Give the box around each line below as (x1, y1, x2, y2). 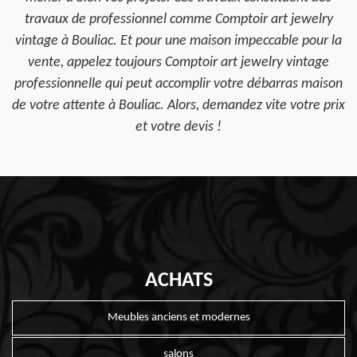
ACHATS (144, 270, 213, 292)
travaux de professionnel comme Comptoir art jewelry (24, 12, 333, 27)
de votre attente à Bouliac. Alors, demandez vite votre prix (12, 98, 345, 113)
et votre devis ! (135, 120, 222, 135)
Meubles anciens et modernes (107, 312, 250, 324)
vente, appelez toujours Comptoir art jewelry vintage (28, 55, 329, 70)
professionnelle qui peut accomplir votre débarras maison (14, 76, 343, 92)
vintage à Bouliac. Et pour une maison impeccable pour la (15, 33, 342, 49)
